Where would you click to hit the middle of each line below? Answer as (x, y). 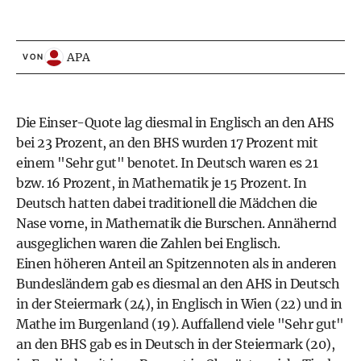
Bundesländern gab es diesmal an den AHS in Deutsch (178, 284)
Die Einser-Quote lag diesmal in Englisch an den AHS (175, 122)
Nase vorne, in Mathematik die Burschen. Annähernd (176, 223)
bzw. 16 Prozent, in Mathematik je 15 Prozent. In (161, 183)
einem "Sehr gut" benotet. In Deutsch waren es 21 (167, 163)
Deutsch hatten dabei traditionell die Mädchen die (167, 203)
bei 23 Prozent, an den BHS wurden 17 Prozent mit (167, 143)
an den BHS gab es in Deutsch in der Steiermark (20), (175, 344)
